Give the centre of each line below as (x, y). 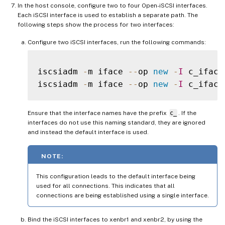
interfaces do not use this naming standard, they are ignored (117, 123)
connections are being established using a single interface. (123, 196)
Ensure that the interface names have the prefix (98, 113)
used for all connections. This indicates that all (105, 186)
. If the (187, 113)
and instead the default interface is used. (88, 132)
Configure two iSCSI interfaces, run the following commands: (117, 42)
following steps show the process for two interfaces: (96, 25)
